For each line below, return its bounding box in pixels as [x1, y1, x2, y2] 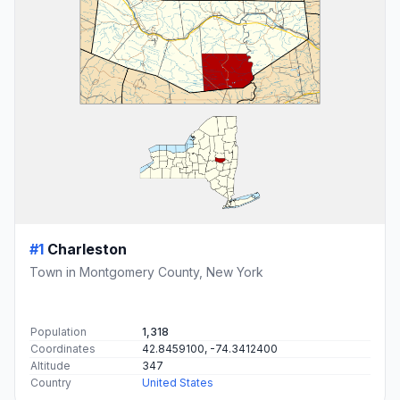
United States [142, 375, 213, 389]
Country [30, 375, 71, 389]
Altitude [30, 358, 71, 372]
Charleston [47, 239, 127, 258]
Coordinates [30, 341, 96, 355]
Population [30, 324, 87, 338]
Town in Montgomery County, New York [29, 263, 263, 279]
